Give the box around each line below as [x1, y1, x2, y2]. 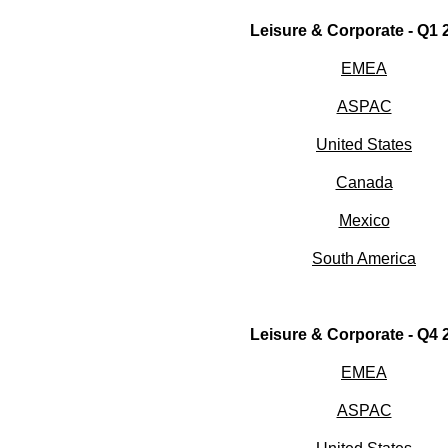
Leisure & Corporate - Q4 [250, 326, 442, 344]
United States [316, 136, 412, 154]
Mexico [338, 212, 390, 230]
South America [312, 250, 416, 268]
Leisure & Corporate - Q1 [250, 22, 442, 40]
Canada [335, 174, 393, 192]
